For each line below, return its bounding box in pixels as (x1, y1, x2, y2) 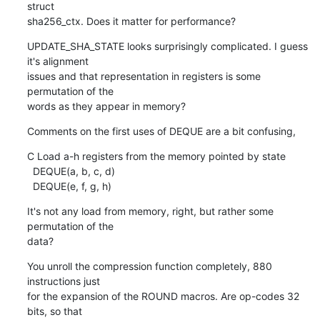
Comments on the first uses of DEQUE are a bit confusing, (26, 124, 296, 137)
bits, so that (26, 304, 82, 317)
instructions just (26, 274, 100, 287)
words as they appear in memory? (26, 99, 186, 112)
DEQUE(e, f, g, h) (32, 179, 111, 192)
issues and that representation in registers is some (26, 69, 261, 82)
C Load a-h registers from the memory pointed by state (26, 149, 286, 162)
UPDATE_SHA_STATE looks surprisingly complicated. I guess (26, 39, 308, 52)
